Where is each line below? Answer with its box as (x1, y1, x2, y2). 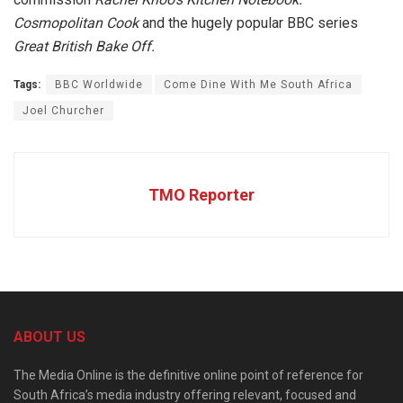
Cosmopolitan (13, 14, 106, 32)
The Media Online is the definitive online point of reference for (13, 368, 363, 383)
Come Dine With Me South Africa (164, 78, 353, 92)
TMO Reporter (148, 185, 255, 205)
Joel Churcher (22, 104, 104, 118)
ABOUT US (13, 328, 85, 346)
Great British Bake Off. (13, 38, 155, 56)
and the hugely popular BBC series (139, 14, 358, 32)
